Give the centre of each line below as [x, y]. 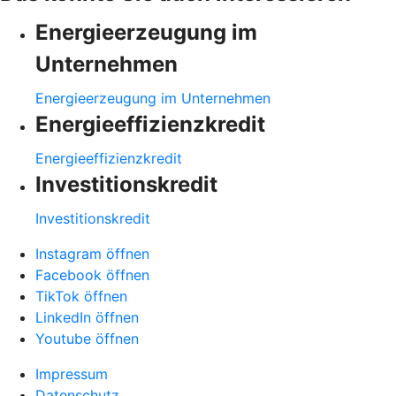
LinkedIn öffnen [87, 317]
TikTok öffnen [81, 296]
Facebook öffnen [92, 274]
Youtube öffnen [87, 338]
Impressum [72, 373]
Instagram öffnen [92, 253]
